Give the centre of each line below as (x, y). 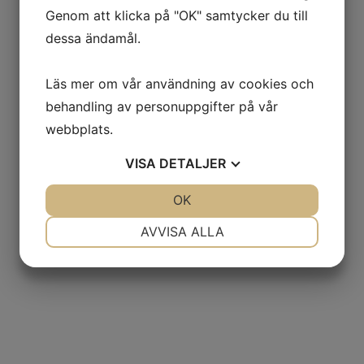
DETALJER (193, 163)
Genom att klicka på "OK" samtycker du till (177, 15)
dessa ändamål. (93, 38)
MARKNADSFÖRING (117, 282)
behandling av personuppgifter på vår (162, 106)
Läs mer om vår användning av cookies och (180, 84)
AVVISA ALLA (182, 232)
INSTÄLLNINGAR (247, 223)
